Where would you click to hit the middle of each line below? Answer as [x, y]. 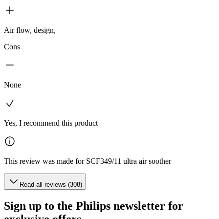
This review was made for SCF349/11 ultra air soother [88, 161]
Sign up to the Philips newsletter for [94, 206]
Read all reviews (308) [51, 185]
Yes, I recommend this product [51, 123]
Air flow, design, [30, 30]
